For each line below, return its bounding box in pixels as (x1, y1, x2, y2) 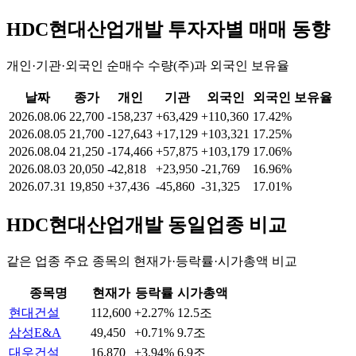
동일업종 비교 (163, 215, 287, 236)
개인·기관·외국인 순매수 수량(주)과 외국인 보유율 (6, 59, 289, 73)
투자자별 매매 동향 (163, 19, 330, 41)
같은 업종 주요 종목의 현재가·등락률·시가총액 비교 (6, 254, 297, 269)
